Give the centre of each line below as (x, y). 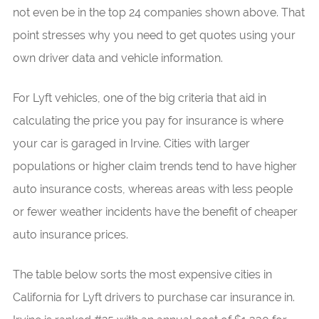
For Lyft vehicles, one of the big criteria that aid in (139, 98)
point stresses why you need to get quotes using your (154, 35)
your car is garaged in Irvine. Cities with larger (131, 143)
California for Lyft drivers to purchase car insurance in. (153, 297)
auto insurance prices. (70, 235)
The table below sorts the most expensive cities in (142, 274)
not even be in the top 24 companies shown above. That (158, 12)
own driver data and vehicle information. (117, 58)
